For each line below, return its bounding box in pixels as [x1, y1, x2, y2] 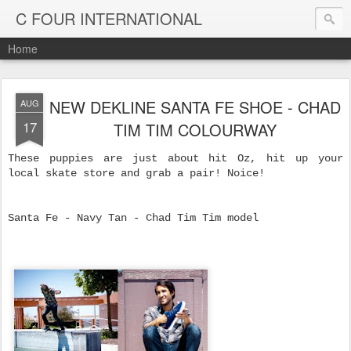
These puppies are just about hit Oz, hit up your [8, 152, 343, 165]
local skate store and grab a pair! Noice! [8, 167, 265, 179]
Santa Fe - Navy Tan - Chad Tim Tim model [8, 212, 259, 224]
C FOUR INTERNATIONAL [16, 7, 202, 30]
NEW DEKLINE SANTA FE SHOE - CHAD [49, 96, 341, 118]
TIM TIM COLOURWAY [114, 118, 277, 141]
